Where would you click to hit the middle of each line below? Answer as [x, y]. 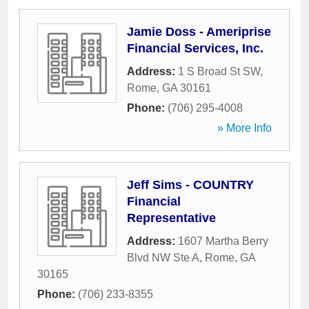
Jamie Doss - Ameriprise [199, 32]
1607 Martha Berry [223, 241]
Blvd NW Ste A [163, 258]
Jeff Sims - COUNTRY [190, 185]
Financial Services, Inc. [195, 48]
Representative [171, 218]
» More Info [245, 128]
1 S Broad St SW [219, 71]
